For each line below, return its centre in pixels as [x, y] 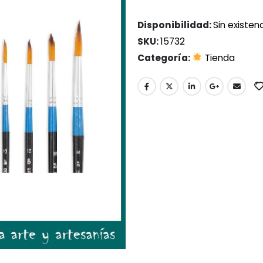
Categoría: [165, 58]
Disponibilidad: [175, 25]
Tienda [218, 58]
